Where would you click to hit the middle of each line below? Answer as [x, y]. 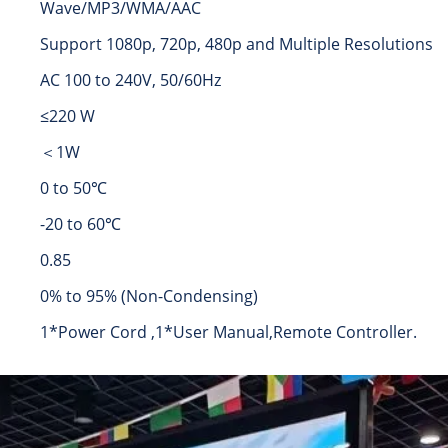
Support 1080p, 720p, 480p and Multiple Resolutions [236, 44]
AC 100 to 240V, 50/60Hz [130, 80]
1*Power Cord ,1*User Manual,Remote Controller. [228, 332]
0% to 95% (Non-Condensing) [149, 296]
